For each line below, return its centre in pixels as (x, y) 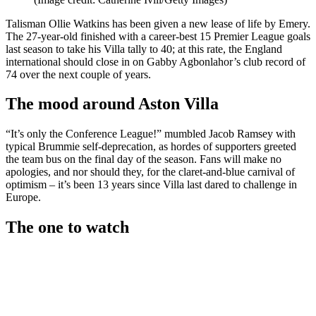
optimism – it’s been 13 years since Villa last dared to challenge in (151, 185)
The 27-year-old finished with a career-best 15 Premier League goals (158, 36)
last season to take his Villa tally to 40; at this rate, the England (144, 49)
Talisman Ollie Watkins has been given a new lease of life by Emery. (158, 23)
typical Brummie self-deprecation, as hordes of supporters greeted (151, 147)
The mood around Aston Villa (112, 104)
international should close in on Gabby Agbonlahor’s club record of (156, 61)
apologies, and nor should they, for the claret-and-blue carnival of (150, 172)
